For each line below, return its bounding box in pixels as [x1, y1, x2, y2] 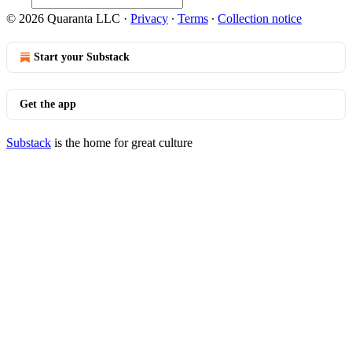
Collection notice [218, 12, 302, 25]
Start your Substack [34, 51, 130, 63]
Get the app [20, 98, 76, 110]
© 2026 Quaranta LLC [6, 12, 120, 25]
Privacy [130, 12, 168, 25]
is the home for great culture [51, 136, 192, 149]
